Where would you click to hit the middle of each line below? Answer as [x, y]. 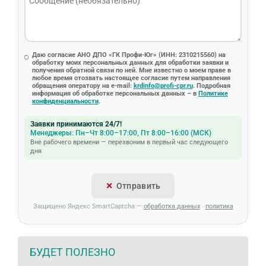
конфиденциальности [65, 101]
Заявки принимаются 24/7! [76, 124]
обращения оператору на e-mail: [83, 85]
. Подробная [211, 85]
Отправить [138, 186]
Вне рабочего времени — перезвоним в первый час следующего [129, 142]
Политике [213, 93]
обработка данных [172, 206]
